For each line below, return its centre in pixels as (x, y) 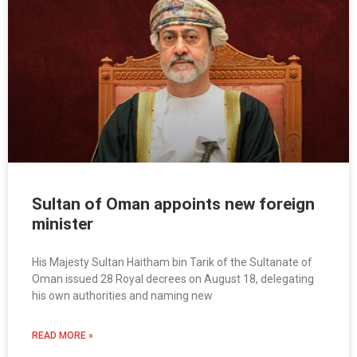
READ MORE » (63, 336)
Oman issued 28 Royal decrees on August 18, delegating (173, 279)
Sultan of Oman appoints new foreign (173, 204)
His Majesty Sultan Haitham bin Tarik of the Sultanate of (172, 263)
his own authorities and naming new (122, 296)
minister (63, 224)
